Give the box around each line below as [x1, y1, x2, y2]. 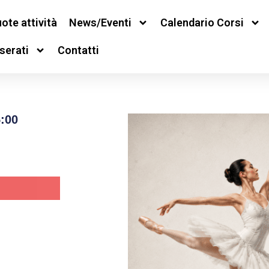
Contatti [57, 44, 99, 56]
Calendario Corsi [160, 16, 244, 29]
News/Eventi [68, 16, 131, 29]
